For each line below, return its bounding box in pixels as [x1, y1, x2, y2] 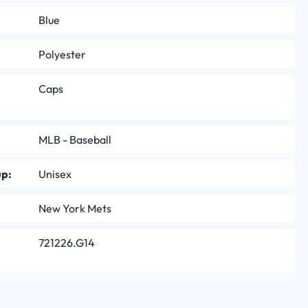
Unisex [38, 167, 71, 181]
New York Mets [38, 201, 111, 215]
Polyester [38, 47, 86, 61]
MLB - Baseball [38, 133, 111, 146]
